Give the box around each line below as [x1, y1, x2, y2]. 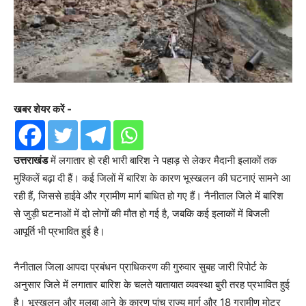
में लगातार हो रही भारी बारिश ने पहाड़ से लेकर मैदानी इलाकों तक [48, 153, 277, 167]
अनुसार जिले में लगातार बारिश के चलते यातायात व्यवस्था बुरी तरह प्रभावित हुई [14, 277, 290, 291]
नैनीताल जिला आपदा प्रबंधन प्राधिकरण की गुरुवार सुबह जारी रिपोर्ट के [14, 260, 267, 273]
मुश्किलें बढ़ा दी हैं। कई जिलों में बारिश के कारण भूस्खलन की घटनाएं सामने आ [14, 171, 290, 184]
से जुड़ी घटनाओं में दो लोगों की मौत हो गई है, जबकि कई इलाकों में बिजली [14, 206, 269, 220]
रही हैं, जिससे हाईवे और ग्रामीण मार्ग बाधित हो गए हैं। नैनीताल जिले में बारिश [14, 189, 283, 202]
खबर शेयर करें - [14, 102, 72, 115]
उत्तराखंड [14, 153, 48, 167]
